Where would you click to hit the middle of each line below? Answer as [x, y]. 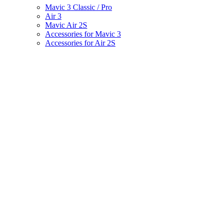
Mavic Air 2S [66, 25]
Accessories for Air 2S [80, 43]
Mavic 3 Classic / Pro [79, 7]
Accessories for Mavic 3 [83, 34]
